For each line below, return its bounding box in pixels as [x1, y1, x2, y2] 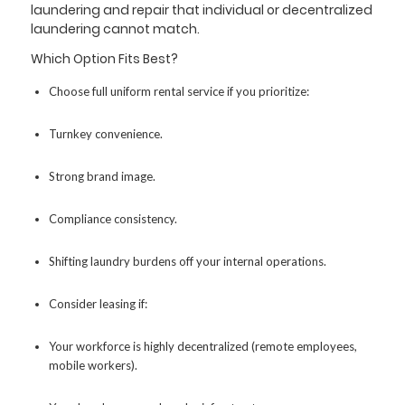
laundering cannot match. [30, 20, 200, 39]
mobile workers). [48, 357, 137, 372]
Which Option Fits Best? [30, 50, 178, 69]
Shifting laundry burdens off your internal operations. [48, 253, 326, 268]
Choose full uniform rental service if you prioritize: [48, 83, 309, 99]
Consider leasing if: [48, 296, 147, 311]
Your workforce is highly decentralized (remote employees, [48, 338, 357, 353]
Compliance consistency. [48, 211, 177, 226]
